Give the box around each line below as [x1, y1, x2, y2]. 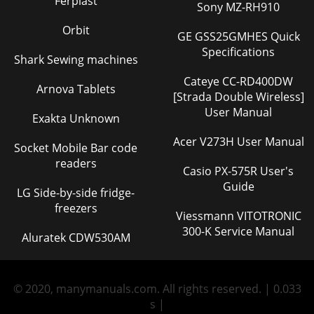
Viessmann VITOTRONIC [175, 207, 237, 224]
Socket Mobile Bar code [14, 139, 137, 156]
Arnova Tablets [36, 81, 116, 97]
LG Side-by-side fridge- [17, 184, 135, 200]
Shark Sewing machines [13, 51, 138, 67]
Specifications [202, 43, 275, 60]
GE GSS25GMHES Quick [177, 28, 195, 44]
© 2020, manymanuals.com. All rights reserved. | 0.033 [13, 280, 301, 296]
